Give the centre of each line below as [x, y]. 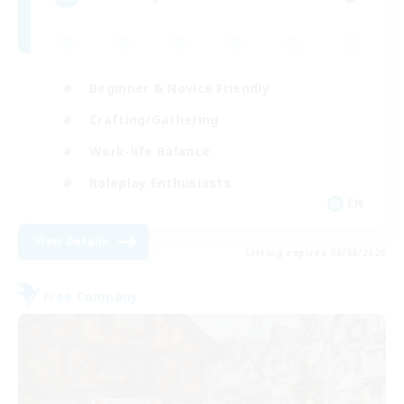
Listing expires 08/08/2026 [316, 253]
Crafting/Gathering [154, 119]
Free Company [91, 296]
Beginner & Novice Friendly [179, 87]
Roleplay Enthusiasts [160, 182]
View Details [72, 242]
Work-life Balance [150, 151]
